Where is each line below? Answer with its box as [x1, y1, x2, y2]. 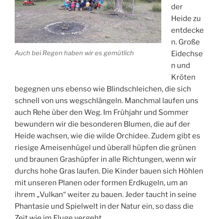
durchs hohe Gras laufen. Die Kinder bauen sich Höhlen [15, 166, 203, 175]
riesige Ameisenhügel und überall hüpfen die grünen [15, 143, 196, 152]
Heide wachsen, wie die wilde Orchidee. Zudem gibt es [15, 131, 200, 140]
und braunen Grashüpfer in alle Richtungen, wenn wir [15, 154, 197, 164]
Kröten [171, 72, 196, 82]
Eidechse [171, 49, 203, 58]
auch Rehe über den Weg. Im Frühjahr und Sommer [15, 108, 189, 117]
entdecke [171, 25, 204, 35]
